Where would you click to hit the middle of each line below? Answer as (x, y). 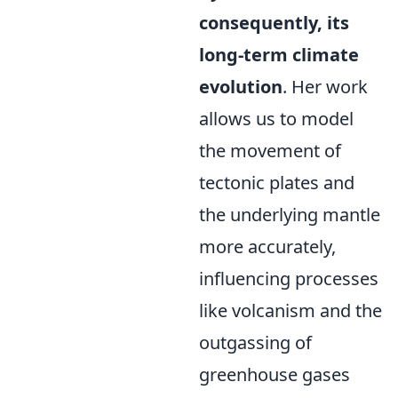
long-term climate (279, 55)
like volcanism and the (291, 310)
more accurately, (267, 247)
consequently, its (274, 23)
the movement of (270, 151)
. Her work (325, 87)
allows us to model (276, 119)
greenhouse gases (275, 374)
